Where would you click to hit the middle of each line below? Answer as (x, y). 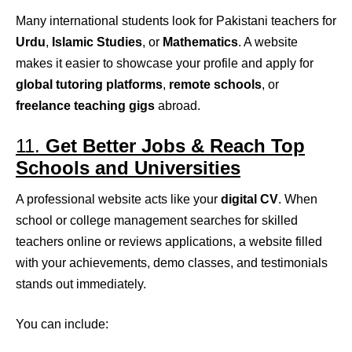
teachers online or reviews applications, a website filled (169, 242)
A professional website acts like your (118, 200)
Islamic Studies (97, 42)
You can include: (62, 324)
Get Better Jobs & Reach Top (175, 146)
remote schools (215, 85)
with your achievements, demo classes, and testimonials (172, 263)
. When (298, 200)
